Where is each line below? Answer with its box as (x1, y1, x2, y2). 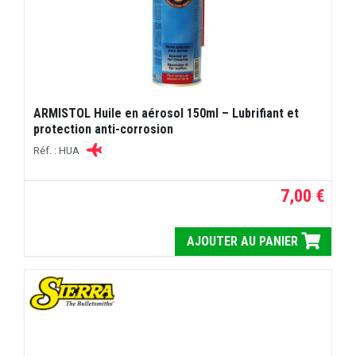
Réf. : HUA (33, 144, 83, 157)
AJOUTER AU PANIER (186, 234, 301, 250)
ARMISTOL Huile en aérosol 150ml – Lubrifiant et (33, 106, 300, 122)
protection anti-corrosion (33, 122, 174, 137)
